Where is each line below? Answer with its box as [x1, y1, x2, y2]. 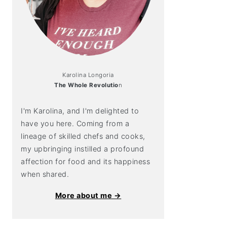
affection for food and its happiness [21, 157, 150, 166]
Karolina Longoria [62, 71, 114, 79]
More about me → [55, 191, 122, 200]
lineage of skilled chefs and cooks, [21, 132, 145, 141]
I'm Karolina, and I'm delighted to [21, 106, 139, 116]
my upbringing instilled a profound [21, 144, 144, 154]
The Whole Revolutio [54, 81, 119, 89]
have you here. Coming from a [21, 119, 129, 128]
